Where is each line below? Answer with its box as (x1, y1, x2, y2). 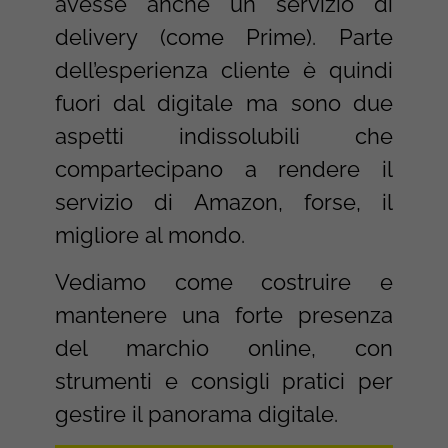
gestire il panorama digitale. (54, 400, 338, 427)
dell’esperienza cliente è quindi (54, 56, 394, 83)
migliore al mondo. (54, 221, 251, 248)
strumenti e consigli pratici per (54, 367, 394, 394)
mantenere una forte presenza (54, 301, 394, 328)
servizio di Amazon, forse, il (54, 188, 394, 215)
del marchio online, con (54, 334, 394, 361)
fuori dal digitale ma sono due (54, 89, 394, 116)
